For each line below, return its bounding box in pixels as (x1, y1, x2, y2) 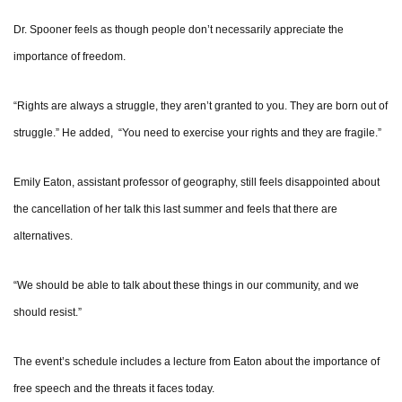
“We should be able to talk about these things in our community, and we (13, 279, 359, 293)
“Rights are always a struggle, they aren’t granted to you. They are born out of (13, 100, 388, 113)
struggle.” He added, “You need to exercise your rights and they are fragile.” (13, 127, 381, 140)
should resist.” (13, 306, 82, 319)
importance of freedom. (13, 50, 126, 64)
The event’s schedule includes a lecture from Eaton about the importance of (13, 355, 380, 369)
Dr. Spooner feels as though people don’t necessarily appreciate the (13, 23, 344, 37)
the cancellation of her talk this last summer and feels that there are (13, 203, 337, 216)
